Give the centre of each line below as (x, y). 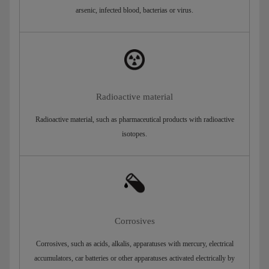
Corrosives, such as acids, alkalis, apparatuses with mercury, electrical (134, 243)
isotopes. (134, 134)
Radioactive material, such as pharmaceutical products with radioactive (134, 120)
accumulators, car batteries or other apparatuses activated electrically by (134, 258)
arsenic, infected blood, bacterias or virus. (134, 11)
